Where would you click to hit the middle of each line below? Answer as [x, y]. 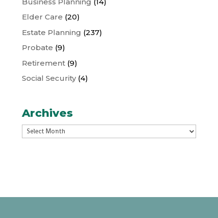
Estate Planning [51, 32]
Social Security [49, 78]
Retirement [43, 63]
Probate [37, 48]
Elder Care [42, 17]
